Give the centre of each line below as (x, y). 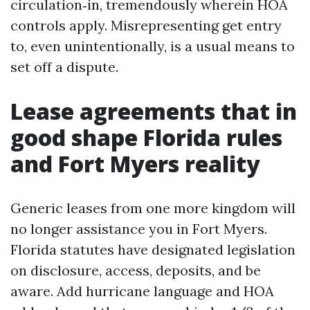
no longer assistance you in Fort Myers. (139, 229)
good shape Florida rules (146, 137)
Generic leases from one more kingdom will (153, 208)
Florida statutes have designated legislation (153, 249)
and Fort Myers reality (135, 164)
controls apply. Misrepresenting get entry (146, 25)
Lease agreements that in (154, 111)
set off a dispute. (64, 67)
